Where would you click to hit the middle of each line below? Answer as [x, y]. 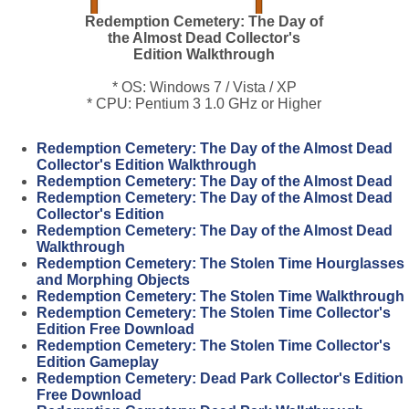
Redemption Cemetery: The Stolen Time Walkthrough [220, 296]
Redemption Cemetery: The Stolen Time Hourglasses [220, 263]
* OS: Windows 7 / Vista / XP [204, 87]
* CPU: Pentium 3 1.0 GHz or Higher [204, 104]
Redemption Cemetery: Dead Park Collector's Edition [220, 378]
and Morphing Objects [113, 280]
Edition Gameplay [98, 362]
